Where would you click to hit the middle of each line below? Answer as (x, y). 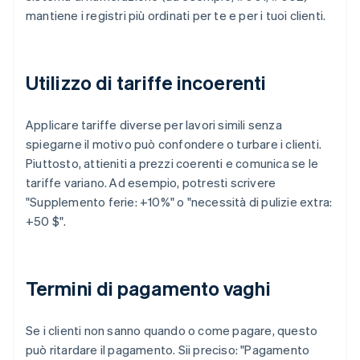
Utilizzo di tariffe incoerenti (146, 83)
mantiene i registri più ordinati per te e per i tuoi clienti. (176, 16)
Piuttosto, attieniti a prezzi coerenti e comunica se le (172, 164)
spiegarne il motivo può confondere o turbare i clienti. (174, 144)
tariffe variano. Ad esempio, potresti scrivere (151, 183)
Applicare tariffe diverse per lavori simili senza (154, 125)
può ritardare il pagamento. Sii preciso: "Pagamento (168, 350)
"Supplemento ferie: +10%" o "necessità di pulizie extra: (179, 202)
